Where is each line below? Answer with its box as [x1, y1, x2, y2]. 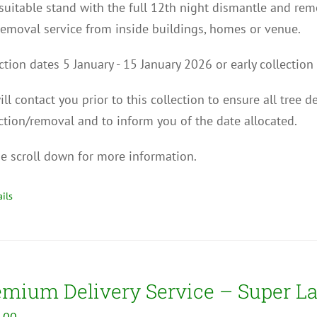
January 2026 [140, 55, 216, 72]
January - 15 [73, 55, 137, 72]
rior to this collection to [88, 91, 223, 108]
